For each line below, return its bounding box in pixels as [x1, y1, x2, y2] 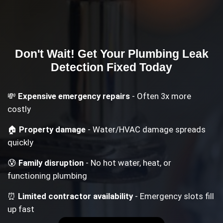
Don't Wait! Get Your [14, 47, 128, 61]
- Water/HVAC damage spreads [86, 124, 206, 134]
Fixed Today [104, 61, 172, 74]
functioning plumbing [7, 171, 88, 181]
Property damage [19, 124, 86, 134]
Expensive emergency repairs [18, 91, 130, 101]
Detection [51, 61, 104, 74]
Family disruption [18, 158, 84, 168]
